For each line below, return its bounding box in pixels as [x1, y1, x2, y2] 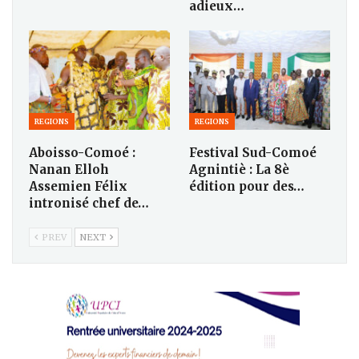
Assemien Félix [29, 178, 127, 194]
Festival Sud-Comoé [189, 144, 317, 160]
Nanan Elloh [29, 161, 109, 177]
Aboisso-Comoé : [29, 144, 135, 160]
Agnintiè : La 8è [189, 161, 289, 177]
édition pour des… [189, 178, 305, 194]
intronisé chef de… [29, 195, 149, 211]
